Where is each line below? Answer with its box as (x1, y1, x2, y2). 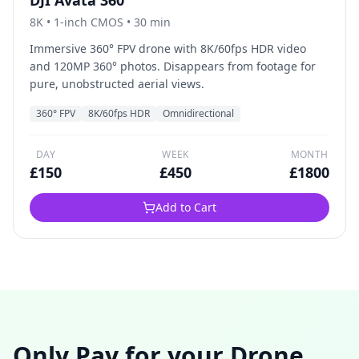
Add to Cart (155, 200, 216, 215)
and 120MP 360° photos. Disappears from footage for (30, 58, 316, 74)
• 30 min (123, 14, 171, 30)
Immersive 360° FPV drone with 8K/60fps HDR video (30, 41, 306, 56)
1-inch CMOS (54, 14, 123, 30)
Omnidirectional (163, 107, 234, 120)
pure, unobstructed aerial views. (30, 76, 204, 91)
